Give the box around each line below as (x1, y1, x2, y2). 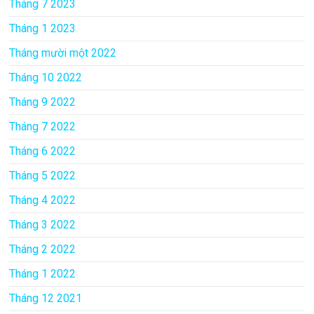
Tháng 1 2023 (9, 21, 76, 35)
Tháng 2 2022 (9, 242, 76, 256)
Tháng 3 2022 (9, 217, 76, 231)
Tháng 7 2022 (9, 119, 76, 133)
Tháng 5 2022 (9, 168, 76, 182)
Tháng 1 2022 (9, 266, 76, 280)
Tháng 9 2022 (9, 95, 76, 109)
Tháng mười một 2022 (9, 46, 117, 60)
